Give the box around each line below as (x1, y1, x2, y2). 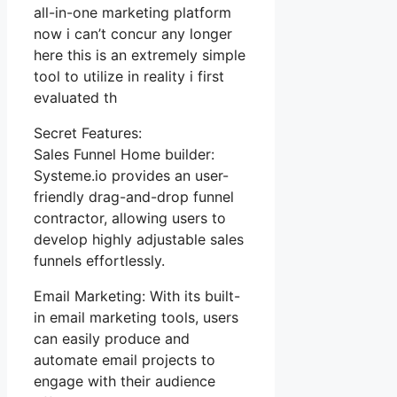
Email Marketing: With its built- (34, 286, 240, 305)
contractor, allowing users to (34, 208, 226, 227)
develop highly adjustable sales (34, 230, 244, 248)
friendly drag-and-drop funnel (34, 187, 234, 206)
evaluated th (34, 88, 117, 106)
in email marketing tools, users (34, 307, 238, 326)
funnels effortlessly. (34, 251, 165, 269)
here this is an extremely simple (34, 45, 245, 64)
